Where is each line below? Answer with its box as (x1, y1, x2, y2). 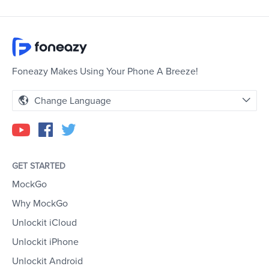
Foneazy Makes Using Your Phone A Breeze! (12, 65, 198, 78)
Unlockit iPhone (12, 236, 79, 249)
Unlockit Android (12, 255, 83, 268)
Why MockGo (12, 198, 68, 210)
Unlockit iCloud (12, 217, 77, 229)
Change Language (34, 95, 111, 107)
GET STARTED (12, 161, 65, 172)
